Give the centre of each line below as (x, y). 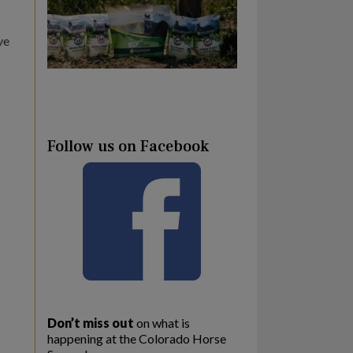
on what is (162, 323)
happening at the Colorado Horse (136, 339)
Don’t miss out (90, 323)
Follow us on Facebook (128, 147)
